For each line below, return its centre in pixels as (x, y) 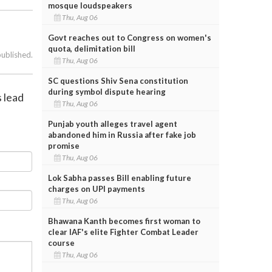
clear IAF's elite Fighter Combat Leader (123, 232)
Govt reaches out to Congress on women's (129, 37)
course (61, 243)
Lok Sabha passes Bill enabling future (119, 178)
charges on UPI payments (96, 189)
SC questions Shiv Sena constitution (118, 80)
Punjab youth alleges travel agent (112, 124)
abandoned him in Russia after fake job (122, 134)
